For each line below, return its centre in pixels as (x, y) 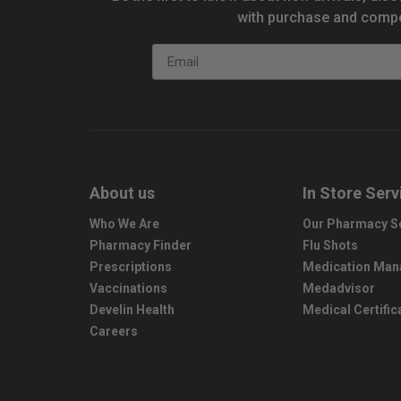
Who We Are (124, 224)
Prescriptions (131, 267)
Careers (114, 331)
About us (122, 193)
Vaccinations (128, 288)
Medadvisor (339, 288)
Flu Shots (331, 245)
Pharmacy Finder (141, 245)
